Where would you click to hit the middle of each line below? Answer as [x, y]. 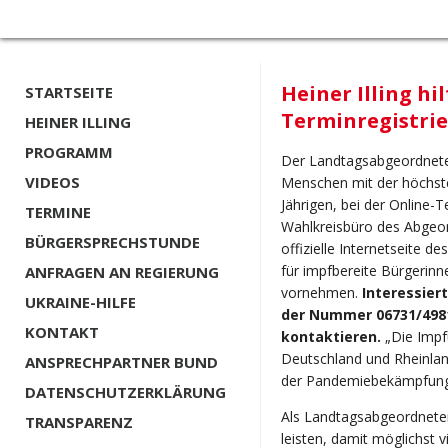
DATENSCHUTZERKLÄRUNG [125, 392]
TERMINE [58, 212]
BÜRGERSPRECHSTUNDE [112, 242]
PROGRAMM [69, 152]
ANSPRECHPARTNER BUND [121, 362]
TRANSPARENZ [79, 422]
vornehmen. [321, 293]
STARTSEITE [69, 92]
